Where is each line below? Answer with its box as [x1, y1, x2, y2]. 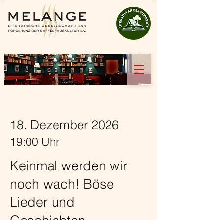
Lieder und [10, 194, 75, 210]
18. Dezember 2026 [10, 117, 119, 132]
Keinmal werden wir [10, 158, 127, 174]
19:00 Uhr [10, 135, 60, 149]
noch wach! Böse [10, 176, 114, 192]
